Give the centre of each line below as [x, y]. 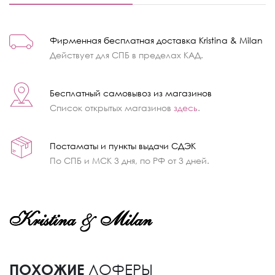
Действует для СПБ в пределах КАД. [126, 55]
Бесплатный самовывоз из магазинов [131, 93]
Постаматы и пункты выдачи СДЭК [123, 145]
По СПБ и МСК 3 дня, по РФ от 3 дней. [130, 160]
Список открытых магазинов [112, 107]
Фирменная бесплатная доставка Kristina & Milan [156, 40]
